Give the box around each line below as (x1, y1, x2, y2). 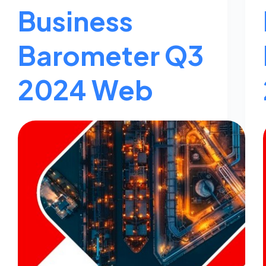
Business (18, 3, 133, 37)
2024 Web (18, 72, 153, 106)
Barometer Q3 (18, 37, 204, 72)
